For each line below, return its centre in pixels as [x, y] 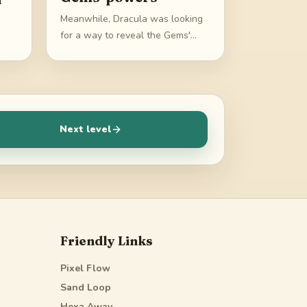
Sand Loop [86, 287]
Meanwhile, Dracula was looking [132, 19]
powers [77, 51]
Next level [86, 129]
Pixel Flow [85, 268]
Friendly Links [107, 241]
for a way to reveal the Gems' [125, 35]
